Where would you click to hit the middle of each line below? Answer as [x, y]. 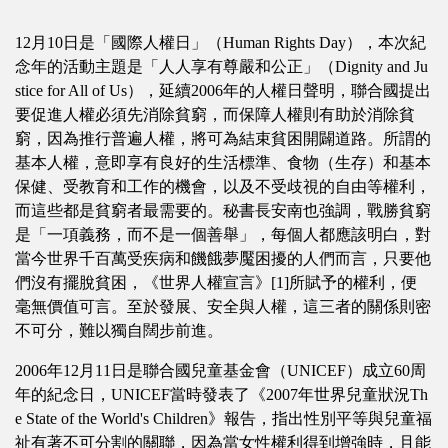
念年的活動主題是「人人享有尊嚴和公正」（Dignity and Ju [222, 66]
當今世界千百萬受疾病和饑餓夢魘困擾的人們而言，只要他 [223, 258]
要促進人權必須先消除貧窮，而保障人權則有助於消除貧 [215, 114]
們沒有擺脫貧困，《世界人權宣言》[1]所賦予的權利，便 [216, 282]
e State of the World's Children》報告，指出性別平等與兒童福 [224, 418]
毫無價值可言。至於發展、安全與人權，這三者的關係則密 [223, 306]
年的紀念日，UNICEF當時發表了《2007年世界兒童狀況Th [222, 394]
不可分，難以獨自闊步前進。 [119, 330]
